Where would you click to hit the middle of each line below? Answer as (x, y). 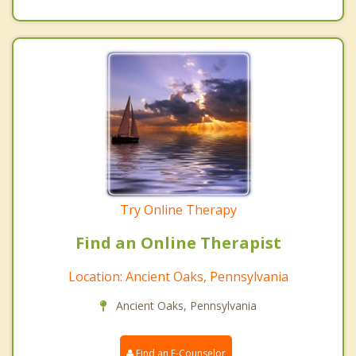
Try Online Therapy (178, 209)
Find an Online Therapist (178, 242)
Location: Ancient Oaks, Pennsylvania (178, 276)
